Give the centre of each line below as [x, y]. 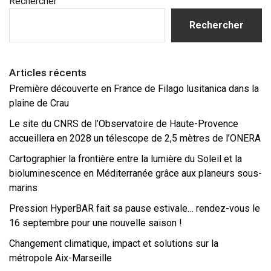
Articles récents [48, 73]
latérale [26, 11]
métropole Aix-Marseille [60, 258]
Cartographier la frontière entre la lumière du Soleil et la [126, 159]
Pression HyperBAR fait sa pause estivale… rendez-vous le [135, 208]
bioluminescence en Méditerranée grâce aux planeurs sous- [135, 173]
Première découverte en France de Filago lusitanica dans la [134, 89]
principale [32, 24]
